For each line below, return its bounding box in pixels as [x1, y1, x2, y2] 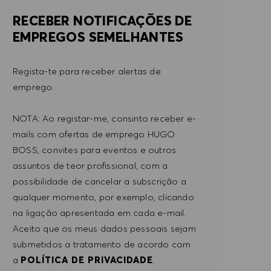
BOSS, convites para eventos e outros [13, 143, 177, 155]
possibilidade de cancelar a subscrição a [13, 175, 186, 187]
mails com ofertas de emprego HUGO [13, 128, 175, 140]
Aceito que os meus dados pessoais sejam [13, 222, 196, 234]
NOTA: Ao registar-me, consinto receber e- [13, 112, 197, 124]
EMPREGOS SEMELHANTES [13, 28, 183, 45]
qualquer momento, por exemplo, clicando [13, 191, 194, 203]
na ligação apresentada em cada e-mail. [13, 206, 186, 218]
